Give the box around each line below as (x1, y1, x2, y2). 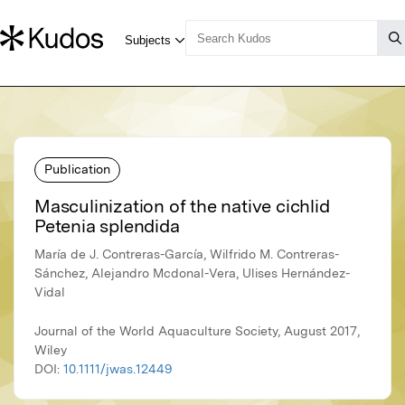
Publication (44, 161, 110, 176)
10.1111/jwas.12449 (63, 362, 172, 377)
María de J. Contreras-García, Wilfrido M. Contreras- (34, 247, 339, 262)
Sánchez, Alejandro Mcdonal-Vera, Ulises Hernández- (34, 266, 350, 281)
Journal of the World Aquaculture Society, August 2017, (34, 324, 360, 339)
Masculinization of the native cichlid (34, 195, 330, 218)
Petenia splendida (34, 215, 180, 238)
